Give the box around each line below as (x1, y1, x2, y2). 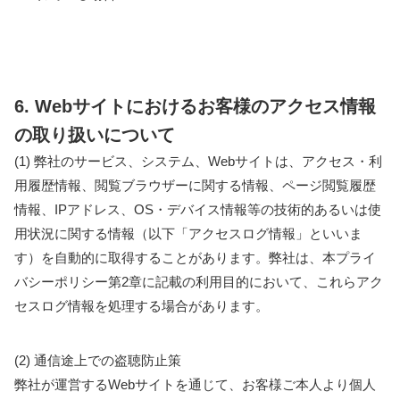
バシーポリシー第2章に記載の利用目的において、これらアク (14, 274, 383, 289)
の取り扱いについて (14, 125, 175, 145)
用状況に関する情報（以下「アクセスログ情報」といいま (14, 226, 362, 241)
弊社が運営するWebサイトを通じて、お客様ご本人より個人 (14, 377, 376, 392)
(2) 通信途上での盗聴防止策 (14, 353, 181, 368)
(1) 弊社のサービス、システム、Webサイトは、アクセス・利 (14, 154, 382, 169)
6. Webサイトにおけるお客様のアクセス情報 (14, 96, 376, 116)
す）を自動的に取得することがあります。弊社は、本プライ (14, 250, 376, 265)
